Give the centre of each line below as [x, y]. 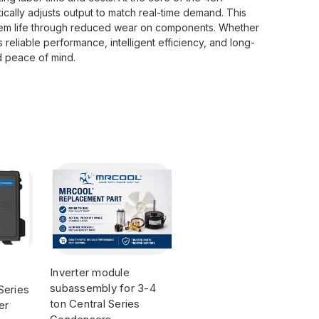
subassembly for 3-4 [103, 288]
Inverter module [90, 272]
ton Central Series [95, 303]
